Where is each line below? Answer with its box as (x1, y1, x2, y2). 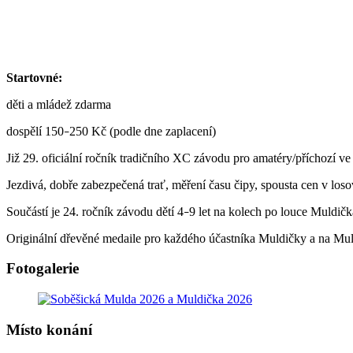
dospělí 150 (6, 124, 64, 138)
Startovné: (6, 70, 62, 84)
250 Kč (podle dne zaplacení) (69, 124, 216, 138)
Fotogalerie (6, 260, 79, 277)
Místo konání (6, 321, 92, 338)
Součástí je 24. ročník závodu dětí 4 (6, 204, 184, 218)
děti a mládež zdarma (6, 97, 114, 111)
